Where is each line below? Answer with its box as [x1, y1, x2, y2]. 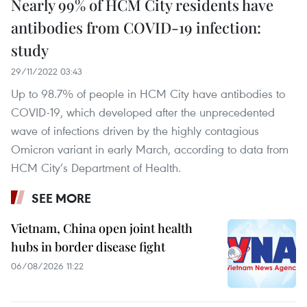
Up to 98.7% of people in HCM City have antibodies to [11, 85, 285, 101]
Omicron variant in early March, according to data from [11, 140, 288, 157]
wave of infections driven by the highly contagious [11, 122, 259, 138]
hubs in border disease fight [11, 238, 165, 255]
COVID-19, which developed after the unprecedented [11, 103, 275, 120]
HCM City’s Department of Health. [11, 159, 181, 175]
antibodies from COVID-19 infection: [11, 16, 261, 38]
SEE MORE [32, 189, 91, 206]
